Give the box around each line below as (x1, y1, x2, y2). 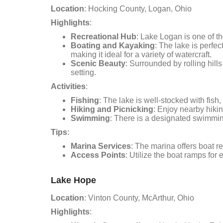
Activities (51, 82, 86, 91)
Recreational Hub (71, 32, 136, 41)
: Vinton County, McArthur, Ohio (84, 194, 194, 202)
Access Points (71, 151, 125, 159)
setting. (71, 68, 96, 77)
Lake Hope (51, 175, 96, 185)
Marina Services (71, 142, 131, 150)
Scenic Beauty (71, 59, 125, 68)
